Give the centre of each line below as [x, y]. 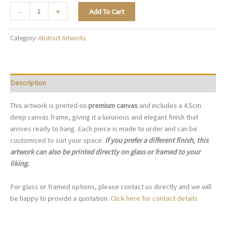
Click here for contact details [154, 199]
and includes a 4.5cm [170, 105]
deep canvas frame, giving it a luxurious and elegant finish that [104, 117]
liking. [20, 163]
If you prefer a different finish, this [156, 140]
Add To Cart [106, 12]
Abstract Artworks [62, 38]
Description [28, 83]
